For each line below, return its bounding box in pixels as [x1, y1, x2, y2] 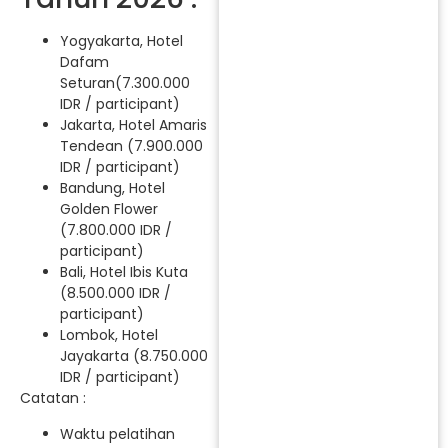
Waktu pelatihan [60, 423, 175, 444]
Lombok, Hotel [60, 325, 158, 346]
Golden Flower [60, 199, 158, 220]
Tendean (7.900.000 [60, 136, 203, 157]
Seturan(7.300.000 [60, 73, 190, 94]
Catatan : [20, 388, 86, 409]
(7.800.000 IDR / [60, 220, 172, 241]
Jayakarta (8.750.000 [60, 346, 208, 367]
